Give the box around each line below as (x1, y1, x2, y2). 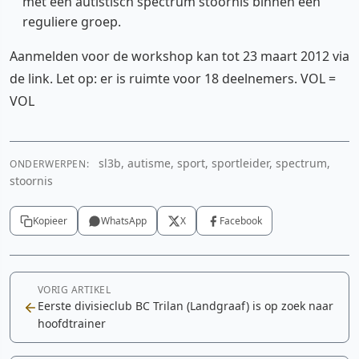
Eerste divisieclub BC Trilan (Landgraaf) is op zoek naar (38, 298, 333, 313)
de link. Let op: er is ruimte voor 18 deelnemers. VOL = (10, 70, 336, 87)
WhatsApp (101, 214, 147, 228)
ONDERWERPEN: (10, 157, 90, 171)
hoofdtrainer (38, 316, 106, 331)
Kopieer (33, 214, 67, 228)
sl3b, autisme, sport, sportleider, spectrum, (95, 155, 331, 171)
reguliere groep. (22, 13, 121, 30)
